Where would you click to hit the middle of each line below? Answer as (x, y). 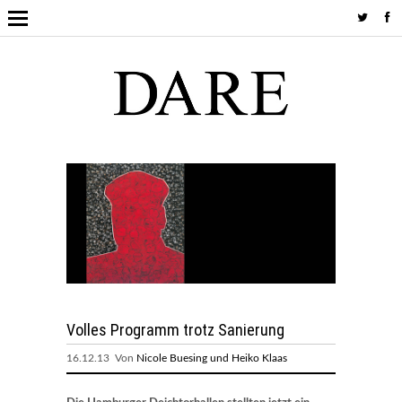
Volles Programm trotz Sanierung (175, 329)
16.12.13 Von (101, 358)
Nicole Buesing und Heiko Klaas (212, 358)
